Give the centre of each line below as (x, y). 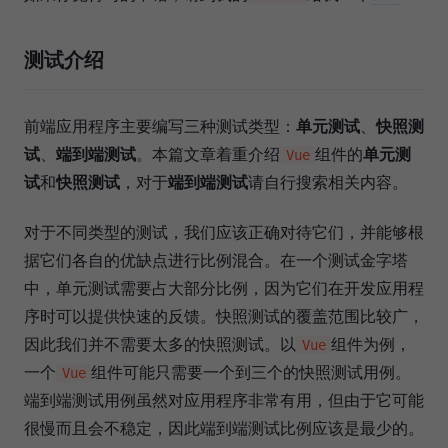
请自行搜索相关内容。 (328, 181)
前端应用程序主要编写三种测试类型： (160, 125)
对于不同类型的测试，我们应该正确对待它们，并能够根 (224, 231)
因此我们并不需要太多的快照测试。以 (160, 343)
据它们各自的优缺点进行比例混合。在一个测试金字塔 (216, 259)
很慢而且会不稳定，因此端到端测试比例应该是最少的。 (224, 427)
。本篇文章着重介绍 (208, 153)
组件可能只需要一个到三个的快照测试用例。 (251, 371)
